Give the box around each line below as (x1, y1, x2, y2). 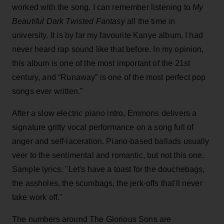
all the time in (126, 16, 175, 25)
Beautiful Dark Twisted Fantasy (12, 16, 127, 25)
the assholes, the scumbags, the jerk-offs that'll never (12, 178, 202, 187)
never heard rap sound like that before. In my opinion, (12, 44, 204, 53)
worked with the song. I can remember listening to (12, 2, 190, 11)
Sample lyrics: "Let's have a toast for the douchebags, (12, 164, 205, 173)
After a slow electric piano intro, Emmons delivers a (12, 108, 197, 117)
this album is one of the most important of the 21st (12, 58, 190, 67)
